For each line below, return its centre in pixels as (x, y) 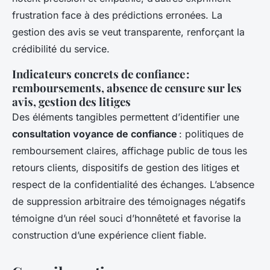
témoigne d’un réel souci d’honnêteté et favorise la (127, 218)
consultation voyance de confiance (95, 134)
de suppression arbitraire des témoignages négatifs (129, 202)
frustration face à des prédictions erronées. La (117, 15)
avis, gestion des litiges (71, 102)
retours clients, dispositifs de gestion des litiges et (126, 168)
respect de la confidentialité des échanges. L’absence (133, 185)
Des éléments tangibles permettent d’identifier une (126, 117)
